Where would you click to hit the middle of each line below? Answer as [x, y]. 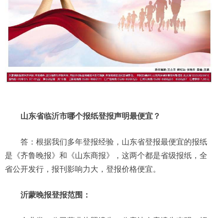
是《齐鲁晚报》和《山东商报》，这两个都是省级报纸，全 [106, 156]
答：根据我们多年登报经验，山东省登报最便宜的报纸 [114, 142]
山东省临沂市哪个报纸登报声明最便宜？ [91, 116]
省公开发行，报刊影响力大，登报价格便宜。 [83, 169]
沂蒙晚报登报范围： [55, 195]
